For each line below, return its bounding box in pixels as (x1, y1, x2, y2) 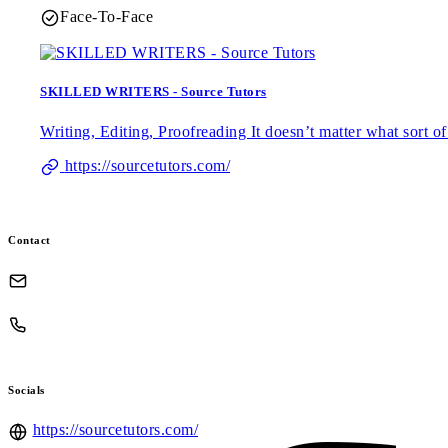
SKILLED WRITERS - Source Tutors (40, 84, 267, 100)
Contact (8, 233, 51, 246)
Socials (8, 384, 45, 397)
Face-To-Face (60, 7, 153, 25)
